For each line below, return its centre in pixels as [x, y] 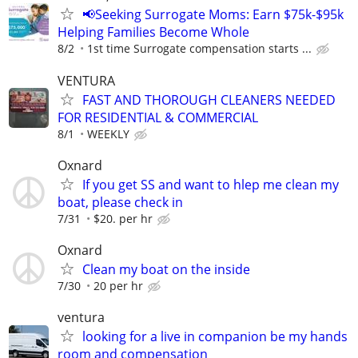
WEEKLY [108, 133]
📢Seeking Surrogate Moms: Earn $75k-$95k [213, 15]
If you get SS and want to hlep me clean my [211, 184]
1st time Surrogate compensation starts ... [199, 49]
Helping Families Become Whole [153, 32]
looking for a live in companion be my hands [215, 337]
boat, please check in [120, 202]
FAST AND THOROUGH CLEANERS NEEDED [209, 99]
